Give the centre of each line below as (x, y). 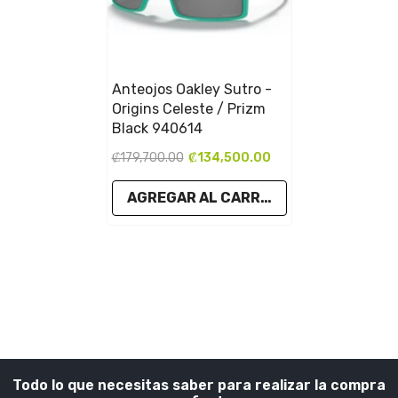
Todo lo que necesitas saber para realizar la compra (199, 386)
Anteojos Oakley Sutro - (191, 90)
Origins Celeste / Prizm (188, 109)
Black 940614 (157, 129)
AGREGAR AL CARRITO (206, 198)
